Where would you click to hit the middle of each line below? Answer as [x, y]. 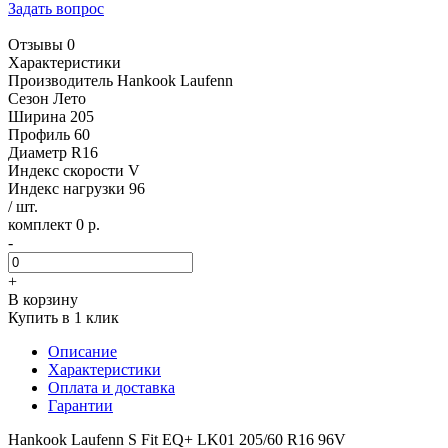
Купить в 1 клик [63, 317]
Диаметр [39, 152]
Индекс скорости [68, 170]
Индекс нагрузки [68, 188]
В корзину [43, 299]
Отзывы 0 [41, 44]
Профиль [41, 134]
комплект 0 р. [54, 224]
